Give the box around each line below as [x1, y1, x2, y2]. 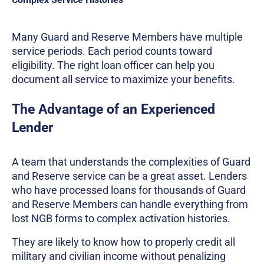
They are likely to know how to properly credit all [12, 236, 235, 249]
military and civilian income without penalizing [12, 250, 226, 263]
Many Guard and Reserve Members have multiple [12, 31, 243, 44]
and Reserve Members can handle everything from [12, 198, 248, 211]
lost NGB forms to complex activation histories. [12, 212, 230, 225]
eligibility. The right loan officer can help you [12, 59, 214, 72]
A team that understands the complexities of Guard [12, 156, 250, 169]
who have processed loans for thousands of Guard [12, 184, 246, 197]
